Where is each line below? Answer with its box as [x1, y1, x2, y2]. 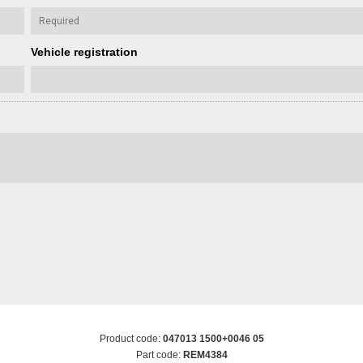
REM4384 [182, 348, 228, 361]
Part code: [135, 348, 183, 361]
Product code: [99, 332, 163, 344]
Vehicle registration [31, 45, 138, 58]
